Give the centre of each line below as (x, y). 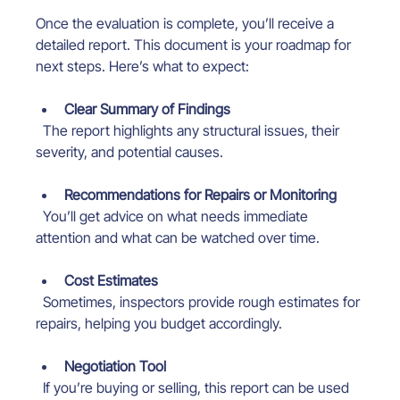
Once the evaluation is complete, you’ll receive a (187, 24)
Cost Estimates (112, 281)
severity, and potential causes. (130, 152)
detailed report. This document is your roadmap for (196, 45)
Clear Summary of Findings (148, 109)
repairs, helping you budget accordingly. (159, 324)
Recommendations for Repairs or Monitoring (201, 195)
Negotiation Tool (116, 367)
